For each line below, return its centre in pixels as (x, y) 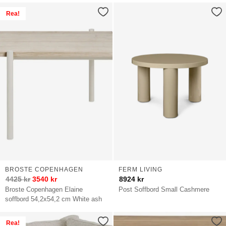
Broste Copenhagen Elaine (44, 190)
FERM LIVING (140, 170)
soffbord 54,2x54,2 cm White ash (54, 199)
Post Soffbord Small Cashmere (164, 190)
